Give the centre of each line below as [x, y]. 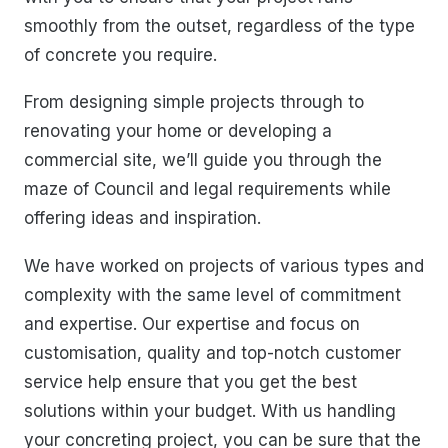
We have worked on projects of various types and [224, 265]
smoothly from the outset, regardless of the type [219, 25]
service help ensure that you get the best [190, 381]
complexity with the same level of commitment [212, 294]
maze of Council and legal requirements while [207, 189]
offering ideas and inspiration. [142, 218]
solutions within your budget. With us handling [210, 410]
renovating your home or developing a [178, 131]
